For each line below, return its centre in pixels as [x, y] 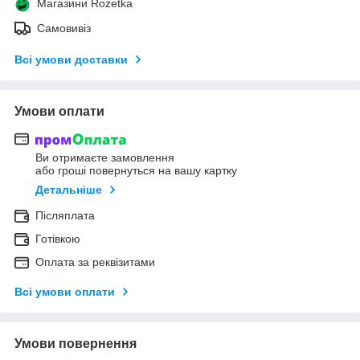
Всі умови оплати [65, 292]
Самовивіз [64, 28]
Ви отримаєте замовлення [105, 158]
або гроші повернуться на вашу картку [136, 171]
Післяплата [65, 216]
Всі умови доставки [71, 59]
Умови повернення [76, 344]
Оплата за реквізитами [95, 262]
